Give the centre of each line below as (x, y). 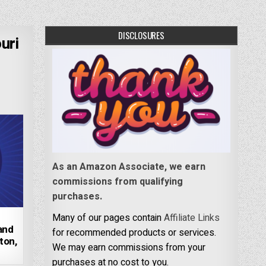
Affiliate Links (191, 218)
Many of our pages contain (108, 218)
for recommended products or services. (134, 232)
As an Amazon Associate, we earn (129, 167)
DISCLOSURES (141, 35)
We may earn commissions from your (129, 247)
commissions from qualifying (117, 181)
